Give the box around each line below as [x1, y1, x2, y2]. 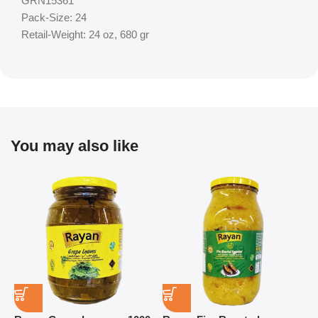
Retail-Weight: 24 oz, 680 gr [21, 28, 149, 40]
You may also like [11, 137, 138, 155]
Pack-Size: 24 [21, 11, 87, 23]
